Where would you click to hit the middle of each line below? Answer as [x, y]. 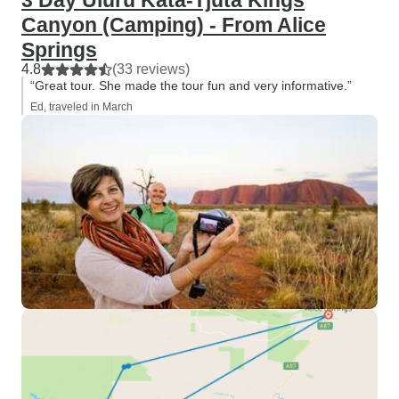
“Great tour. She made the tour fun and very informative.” [191, 85]
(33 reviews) [151, 69]
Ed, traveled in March [81, 107]
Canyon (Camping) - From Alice [174, 25]
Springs [59, 50]
